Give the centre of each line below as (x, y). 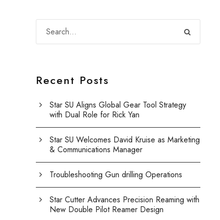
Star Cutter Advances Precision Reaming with (125, 200)
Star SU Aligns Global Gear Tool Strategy (118, 105)
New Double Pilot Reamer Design (107, 209)
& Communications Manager (96, 150)
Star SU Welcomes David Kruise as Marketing (125, 140)
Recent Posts (73, 80)
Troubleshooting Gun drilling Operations (116, 175)
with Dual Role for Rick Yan (95, 115)
